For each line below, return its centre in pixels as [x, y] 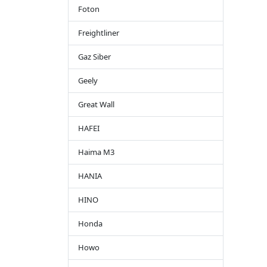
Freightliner [99, 32]
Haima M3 [96, 152]
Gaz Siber [94, 56]
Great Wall [96, 104]
